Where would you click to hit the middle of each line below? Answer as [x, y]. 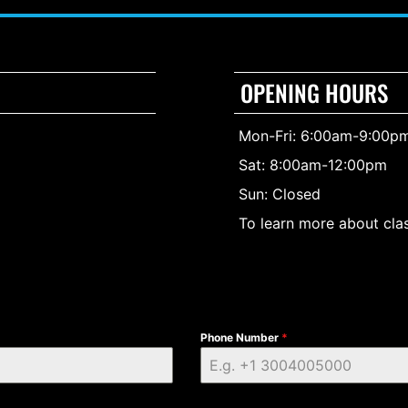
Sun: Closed [280, 194]
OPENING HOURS [315, 92]
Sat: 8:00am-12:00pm [313, 164]
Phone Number [240, 337]
